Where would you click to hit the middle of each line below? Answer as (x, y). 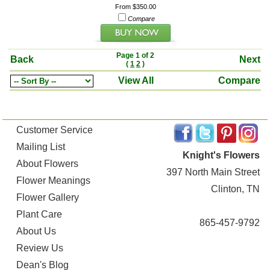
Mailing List (41, 146)
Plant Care (39, 214)
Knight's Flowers (221, 155)
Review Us (40, 248)
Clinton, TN (235, 189)
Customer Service (55, 130)
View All (136, 80)
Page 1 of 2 (135, 55)
